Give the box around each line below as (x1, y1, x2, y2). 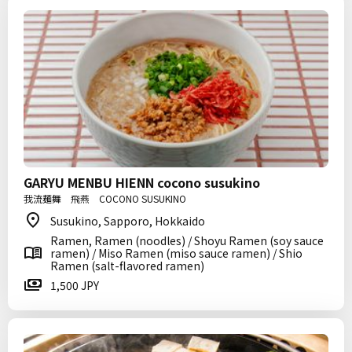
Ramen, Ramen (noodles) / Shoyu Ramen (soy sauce (50, 233, 324, 248)
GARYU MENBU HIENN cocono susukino (24, 173, 260, 192)
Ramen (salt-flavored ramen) (50, 258, 204, 273)
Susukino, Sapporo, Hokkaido (50, 213, 205, 229)
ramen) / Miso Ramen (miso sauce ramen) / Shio (50, 245, 302, 261)
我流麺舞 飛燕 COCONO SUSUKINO (24, 192, 186, 205)
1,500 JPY (50, 277, 99, 293)
